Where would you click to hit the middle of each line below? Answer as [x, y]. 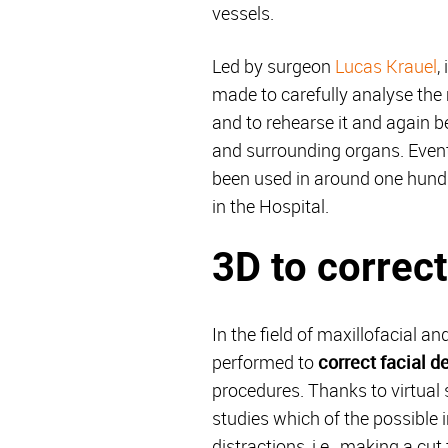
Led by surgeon [273, 65]
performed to [265, 361]
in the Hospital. [270, 205]
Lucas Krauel [386, 65]
